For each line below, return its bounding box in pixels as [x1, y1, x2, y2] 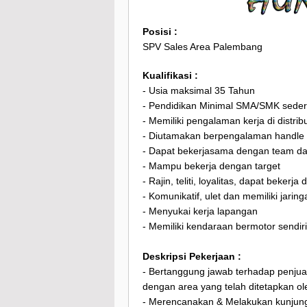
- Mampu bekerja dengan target [143, 160, 280, 172]
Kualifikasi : [143, 70, 198, 82]
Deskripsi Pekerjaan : [143, 251, 241, 262]
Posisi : [143, 26, 177, 38]
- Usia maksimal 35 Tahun [143, 85, 255, 97]
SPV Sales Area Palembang [143, 41, 262, 53]
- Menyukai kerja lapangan [143, 206, 258, 217]
